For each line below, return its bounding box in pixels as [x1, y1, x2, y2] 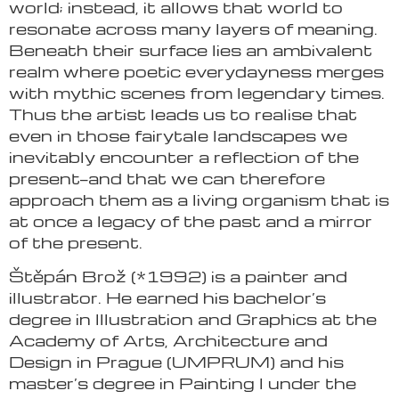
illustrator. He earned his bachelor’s [9, 287, 326, 308]
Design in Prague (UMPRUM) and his [9, 351, 344, 372]
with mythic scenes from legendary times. [9, 82, 385, 103]
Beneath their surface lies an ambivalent [9, 39, 372, 61]
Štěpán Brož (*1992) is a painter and [9, 265, 347, 287]
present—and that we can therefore [9, 167, 325, 189]
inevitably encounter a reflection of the [9, 146, 359, 167]
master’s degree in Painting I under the [9, 372, 356, 394]
